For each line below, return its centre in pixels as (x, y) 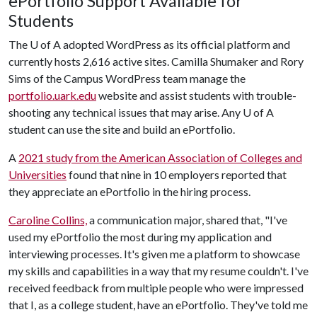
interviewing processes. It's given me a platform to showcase (154, 254)
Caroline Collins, (48, 220)
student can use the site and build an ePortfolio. (122, 129)
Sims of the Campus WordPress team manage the (127, 78)
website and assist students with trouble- (196, 95)
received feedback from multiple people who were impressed (156, 288)
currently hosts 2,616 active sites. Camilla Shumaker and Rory (156, 61)
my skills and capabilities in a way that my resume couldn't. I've (158, 271)
